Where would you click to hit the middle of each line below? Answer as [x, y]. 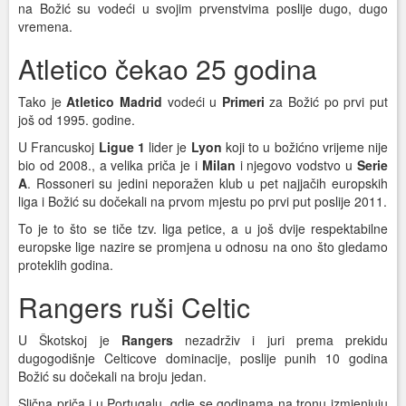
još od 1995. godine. [77, 120]
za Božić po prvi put [326, 102]
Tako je [43, 102]
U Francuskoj [58, 147]
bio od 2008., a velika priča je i [110, 165]
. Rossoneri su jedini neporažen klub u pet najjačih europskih [208, 184]
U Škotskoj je [70, 340]
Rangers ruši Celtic [134, 307]
